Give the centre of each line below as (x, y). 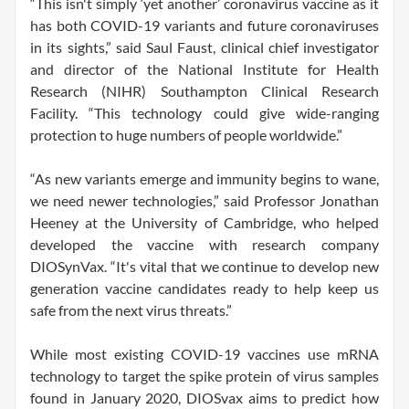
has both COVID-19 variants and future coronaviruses (204, 25)
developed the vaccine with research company (204, 244)
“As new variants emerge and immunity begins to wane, (204, 178)
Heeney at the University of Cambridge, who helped (204, 222)
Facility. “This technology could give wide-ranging (204, 112)
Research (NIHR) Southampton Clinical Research (204, 90)
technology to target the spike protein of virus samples (204, 375)
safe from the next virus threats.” (131, 309)
